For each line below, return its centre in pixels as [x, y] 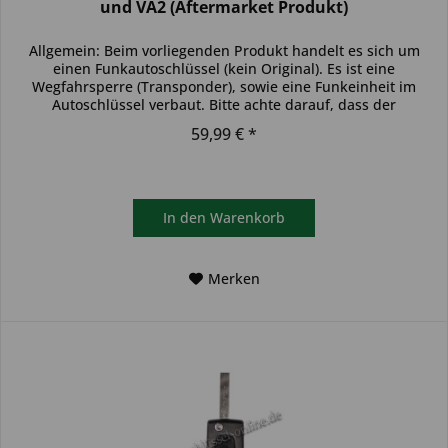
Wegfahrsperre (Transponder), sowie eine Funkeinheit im [224, 86]
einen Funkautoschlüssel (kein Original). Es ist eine [224, 68]
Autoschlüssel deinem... [224, 122]
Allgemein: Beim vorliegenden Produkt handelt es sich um [224, 50]
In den [185, 217]
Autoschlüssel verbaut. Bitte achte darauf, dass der [224, 104]
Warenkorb [248, 217]
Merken [233, 278]
